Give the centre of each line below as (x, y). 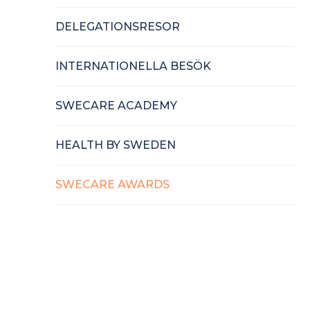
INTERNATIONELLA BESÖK (133, 66)
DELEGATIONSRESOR (118, 27)
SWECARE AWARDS (112, 184)
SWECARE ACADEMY (116, 106)
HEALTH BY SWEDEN (116, 145)
